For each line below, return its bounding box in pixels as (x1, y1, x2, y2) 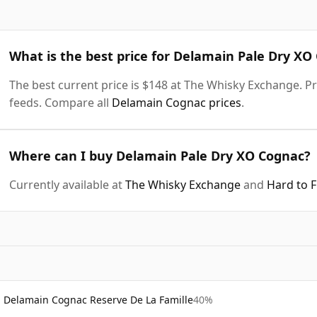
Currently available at (9, 176, 125, 192)
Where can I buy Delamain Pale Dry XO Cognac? (9, 146, 311, 164)
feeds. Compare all (9, 94, 112, 110)
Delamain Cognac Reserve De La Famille (4, 292, 193, 306)
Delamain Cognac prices (112, 94, 241, 110)
